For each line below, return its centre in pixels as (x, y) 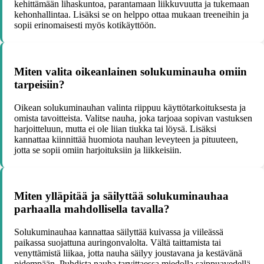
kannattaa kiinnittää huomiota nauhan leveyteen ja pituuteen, (126, 139)
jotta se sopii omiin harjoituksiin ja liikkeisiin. (98, 150)
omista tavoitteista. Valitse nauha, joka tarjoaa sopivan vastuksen (133, 118)
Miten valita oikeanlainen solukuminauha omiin (131, 71)
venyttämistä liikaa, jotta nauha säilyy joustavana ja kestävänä (128, 253)
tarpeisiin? (39, 84)
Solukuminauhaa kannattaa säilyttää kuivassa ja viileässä (119, 232)
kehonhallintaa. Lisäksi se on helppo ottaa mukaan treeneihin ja (131, 15)
